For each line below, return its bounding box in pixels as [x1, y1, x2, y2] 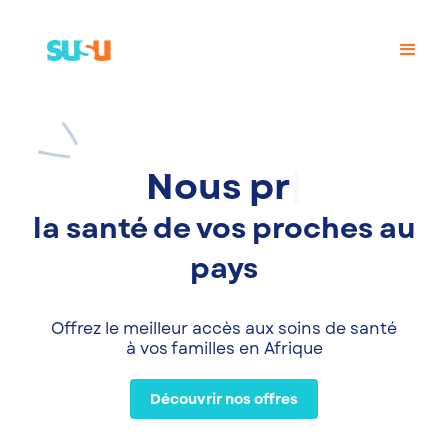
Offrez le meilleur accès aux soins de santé [51, 317, 397, 341]
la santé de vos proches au [32, 208, 416, 250]
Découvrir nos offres [150, 389, 298, 410]
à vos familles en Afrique [125, 337, 323, 361]
